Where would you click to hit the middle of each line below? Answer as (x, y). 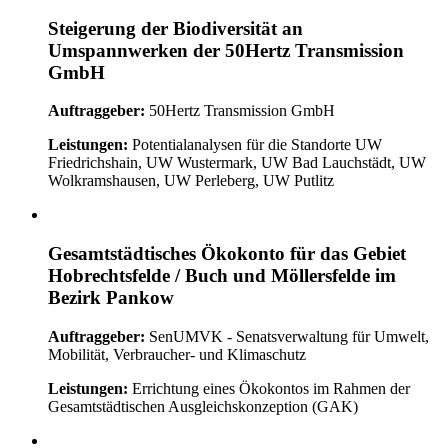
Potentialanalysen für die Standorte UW (255, 145)
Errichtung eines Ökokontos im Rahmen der (269, 388)
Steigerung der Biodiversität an (175, 28)
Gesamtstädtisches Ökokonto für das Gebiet (227, 254)
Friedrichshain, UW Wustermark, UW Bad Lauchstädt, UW (237, 163)
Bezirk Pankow (111, 298)
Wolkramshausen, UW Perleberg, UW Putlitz (191, 181)
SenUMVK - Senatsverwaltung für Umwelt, (287, 336)
